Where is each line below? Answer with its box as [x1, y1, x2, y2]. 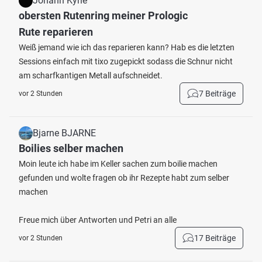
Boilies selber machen [19, 142, 123, 154]
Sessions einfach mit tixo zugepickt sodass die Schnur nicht [19, 57, 233, 66]
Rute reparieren [19, 26, 93, 38]
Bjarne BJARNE [33, 127, 96, 139]
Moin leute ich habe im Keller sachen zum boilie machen [19, 159, 218, 168]
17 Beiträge [194, 233, 236, 243]
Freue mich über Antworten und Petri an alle [19, 215, 177, 225]
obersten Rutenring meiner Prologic [19, 9, 188, 22]
